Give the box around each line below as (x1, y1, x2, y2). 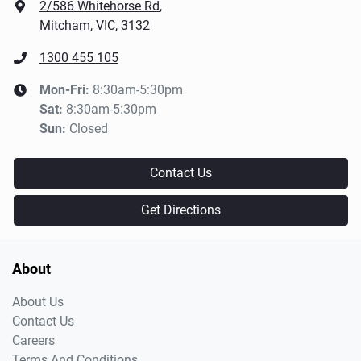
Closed (69, 121, 108, 137)
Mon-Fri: (39, 82, 93, 98)
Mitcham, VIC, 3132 (39, 18, 150, 34)
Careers (12, 333, 55, 349)
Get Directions (141, 202, 221, 218)
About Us (12, 294, 64, 310)
